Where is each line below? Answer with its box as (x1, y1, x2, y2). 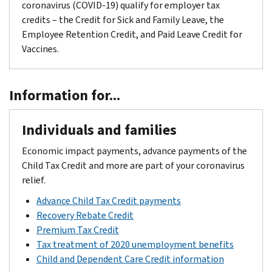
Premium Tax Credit (36, 223, 119, 236)
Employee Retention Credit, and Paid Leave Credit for (22, 27, 242, 41)
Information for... (9, 85, 120, 105)
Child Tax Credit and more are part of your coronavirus (22, 158, 245, 172)
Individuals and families (22, 120, 177, 140)
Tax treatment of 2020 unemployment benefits (36, 237, 234, 251)
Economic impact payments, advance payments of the (22, 144, 247, 157)
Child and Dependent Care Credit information (36, 252, 224, 265)
